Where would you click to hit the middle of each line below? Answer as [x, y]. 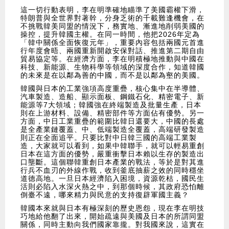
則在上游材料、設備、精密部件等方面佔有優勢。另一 [112, 113]
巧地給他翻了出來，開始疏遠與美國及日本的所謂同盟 [112, 216]
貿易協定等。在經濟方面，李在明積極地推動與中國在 [112, 59]
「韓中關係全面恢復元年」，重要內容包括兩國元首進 [112, 43]
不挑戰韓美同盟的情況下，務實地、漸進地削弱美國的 [112, 26]
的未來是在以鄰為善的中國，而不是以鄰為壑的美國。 [112, 75]
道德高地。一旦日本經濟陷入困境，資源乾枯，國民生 [112, 179]
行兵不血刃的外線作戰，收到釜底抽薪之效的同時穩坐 [112, 170]
